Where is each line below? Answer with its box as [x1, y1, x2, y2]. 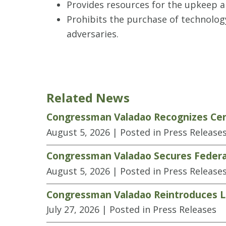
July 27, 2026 [46, 203, 99, 216]
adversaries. [67, 28, 119, 40]
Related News [46, 89, 130, 106]
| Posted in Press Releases [102, 203, 216, 216]
